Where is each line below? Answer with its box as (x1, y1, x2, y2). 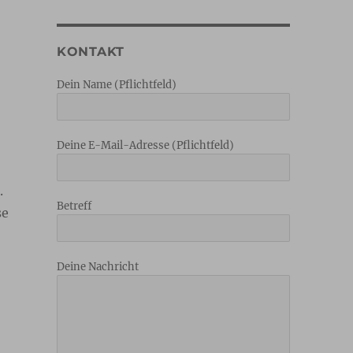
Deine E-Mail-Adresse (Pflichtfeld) (56, 138, 234, 152)
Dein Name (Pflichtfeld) (56, 77, 176, 91)
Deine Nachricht (56, 259, 139, 273)
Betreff (56, 199, 91, 213)
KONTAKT (56, 43, 125, 59)
